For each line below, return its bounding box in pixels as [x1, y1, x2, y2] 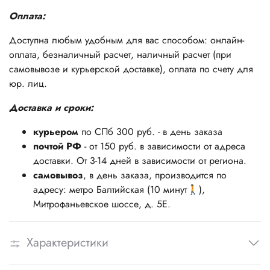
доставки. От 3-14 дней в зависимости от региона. [33, 154, 246, 168]
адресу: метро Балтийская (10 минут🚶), [33, 183, 205, 197]
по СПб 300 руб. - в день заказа [78, 125, 222, 139]
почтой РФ [33, 139, 81, 154]
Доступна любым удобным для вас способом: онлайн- [9, 33, 244, 48]
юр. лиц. [9, 77, 47, 91]
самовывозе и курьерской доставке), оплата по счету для [9, 62, 253, 77]
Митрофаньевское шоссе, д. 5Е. [33, 197, 171, 212]
